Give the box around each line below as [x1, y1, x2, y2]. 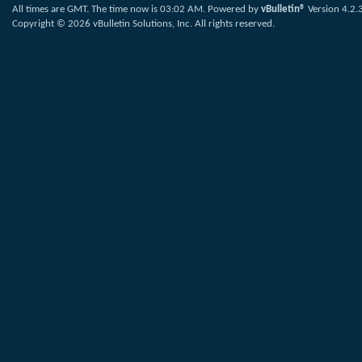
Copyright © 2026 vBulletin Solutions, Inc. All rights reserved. [12, 19, 275, 29]
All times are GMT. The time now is [12, 4, 160, 15]
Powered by [208, 4, 261, 15]
